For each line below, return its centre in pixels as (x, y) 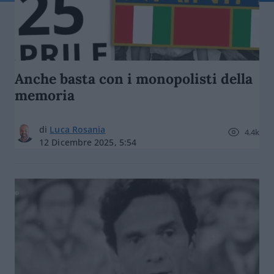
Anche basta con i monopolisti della (134, 79)
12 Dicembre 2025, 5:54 (88, 142)
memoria (45, 95)
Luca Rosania (78, 129)
